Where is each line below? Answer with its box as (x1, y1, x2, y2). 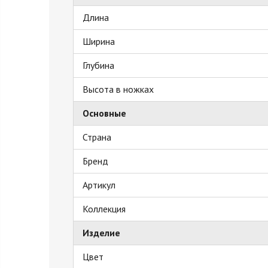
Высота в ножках (83, 83, 154, 95)
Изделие (83, 226, 120, 239)
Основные (83, 106, 126, 119)
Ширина (83, 35, 115, 47)
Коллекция (83, 202, 126, 215)
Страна (83, 130, 111, 143)
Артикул (83, 178, 115, 191)
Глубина (83, 59, 114, 71)
